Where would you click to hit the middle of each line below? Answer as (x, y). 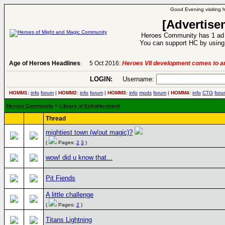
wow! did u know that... (79, 157)
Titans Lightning (69, 220)
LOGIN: (101, 79)
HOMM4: (181, 93)
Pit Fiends (61, 178)
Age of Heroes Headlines (45, 63)
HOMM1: (19, 93)
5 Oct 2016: (106, 63)
